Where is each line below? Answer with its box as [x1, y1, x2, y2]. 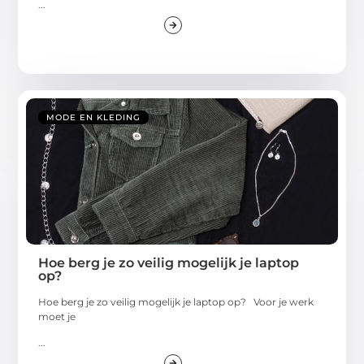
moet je [38, 310, 76, 323]
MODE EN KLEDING [46, 111, 141, 123]
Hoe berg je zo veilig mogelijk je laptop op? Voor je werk [38, 295, 314, 308]
